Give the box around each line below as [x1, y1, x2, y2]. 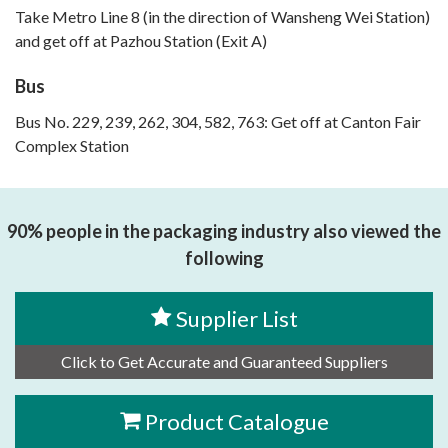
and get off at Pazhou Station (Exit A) [15, 31, 267, 51]
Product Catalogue [144, 408, 329, 436]
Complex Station [15, 136, 129, 156]
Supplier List [175, 305, 298, 333]
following [184, 247, 264, 270]
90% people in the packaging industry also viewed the [7, 220, 441, 243]
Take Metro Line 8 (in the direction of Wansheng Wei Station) [15, 7, 430, 27]
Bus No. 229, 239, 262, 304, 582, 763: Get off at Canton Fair [15, 112, 421, 132]
